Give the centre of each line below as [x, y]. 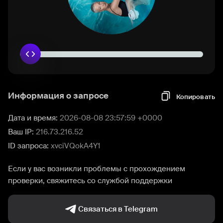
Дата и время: [34, 118]
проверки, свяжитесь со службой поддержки [90, 181]
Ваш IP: [22, 132]
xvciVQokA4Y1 [76, 146]
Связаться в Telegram [118, 209]
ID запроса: [29, 146]
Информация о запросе [58, 96]
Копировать [195, 97]
